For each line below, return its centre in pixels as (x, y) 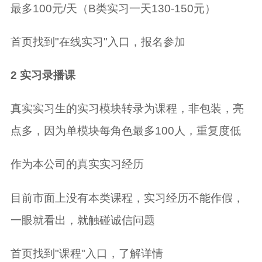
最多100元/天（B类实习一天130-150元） (113, 8)
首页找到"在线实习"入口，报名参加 (98, 42)
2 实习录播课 (43, 75)
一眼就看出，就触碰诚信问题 (82, 220)
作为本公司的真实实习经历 (77, 164)
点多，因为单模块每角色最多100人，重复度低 (125, 131)
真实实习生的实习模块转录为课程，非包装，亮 (127, 109)
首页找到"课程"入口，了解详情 (87, 253)
